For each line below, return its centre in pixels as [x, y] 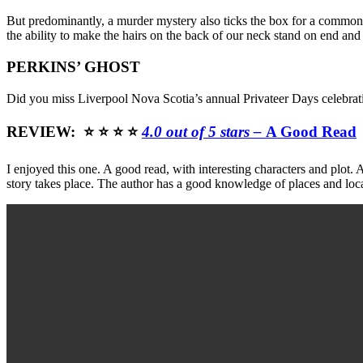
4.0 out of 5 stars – [204, 132]
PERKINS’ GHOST [73, 67]
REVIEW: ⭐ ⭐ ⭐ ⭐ [74, 132]
